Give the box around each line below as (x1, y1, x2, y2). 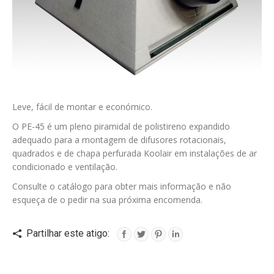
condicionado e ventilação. (12, 161, 117, 173)
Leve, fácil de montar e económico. (12, 101, 152, 113)
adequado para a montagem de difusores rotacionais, (12, 134, 226, 146)
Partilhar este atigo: (26, 228, 109, 240)
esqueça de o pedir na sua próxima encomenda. (12, 194, 202, 206)
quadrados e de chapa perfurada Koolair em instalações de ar (12, 147, 257, 160)
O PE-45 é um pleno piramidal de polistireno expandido (12, 120, 230, 133)
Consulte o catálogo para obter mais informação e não (12, 180, 231, 193)
